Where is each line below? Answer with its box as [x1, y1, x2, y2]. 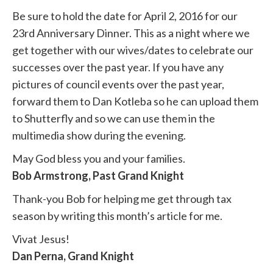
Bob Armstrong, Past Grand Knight [12, 169, 184, 183]
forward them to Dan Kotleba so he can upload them [12, 94, 258, 108]
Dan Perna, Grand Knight [12, 249, 134, 263]
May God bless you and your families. [12, 152, 185, 166]
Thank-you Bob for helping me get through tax [12, 192, 232, 206]
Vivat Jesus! [12, 232, 69, 246]
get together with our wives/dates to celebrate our [12, 43, 253, 57]
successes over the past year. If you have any [12, 60, 224, 74]
